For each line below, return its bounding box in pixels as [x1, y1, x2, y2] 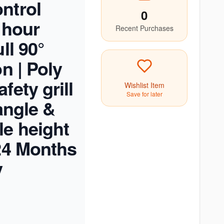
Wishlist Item [124, 80, 164, 90]
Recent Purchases [115, 23, 173, 33]
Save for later [126, 89, 162, 98]
